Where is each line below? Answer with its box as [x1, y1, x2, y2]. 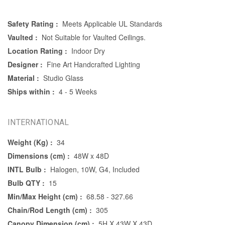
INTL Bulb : [8, 164, 46, 175]
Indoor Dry [71, 46, 105, 56]
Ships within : [8, 86, 55, 97]
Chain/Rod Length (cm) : [8, 205, 92, 215]
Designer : [8, 59, 43, 70]
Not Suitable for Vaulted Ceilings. [41, 32, 146, 43]
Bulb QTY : [8, 178, 45, 188]
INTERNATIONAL [8, 118, 69, 128]
